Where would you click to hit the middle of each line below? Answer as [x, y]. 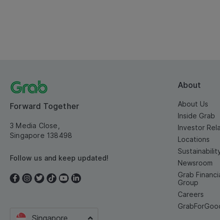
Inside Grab [196, 115]
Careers [191, 194]
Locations [194, 139]
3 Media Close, [35, 125]
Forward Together [45, 106]
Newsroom [195, 163]
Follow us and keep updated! [59, 158]
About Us [193, 104]
